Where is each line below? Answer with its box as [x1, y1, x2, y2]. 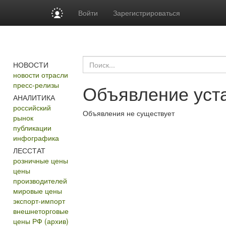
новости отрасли [13, 70, 68, 80]
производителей [13, 176, 67, 186]
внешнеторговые [13, 206, 69, 216]
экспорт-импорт [13, 196, 65, 206]
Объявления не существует [82, 108, 175, 118]
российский [13, 102, 51, 112]
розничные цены [13, 155, 68, 165]
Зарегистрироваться [113, 8, 181, 18]
